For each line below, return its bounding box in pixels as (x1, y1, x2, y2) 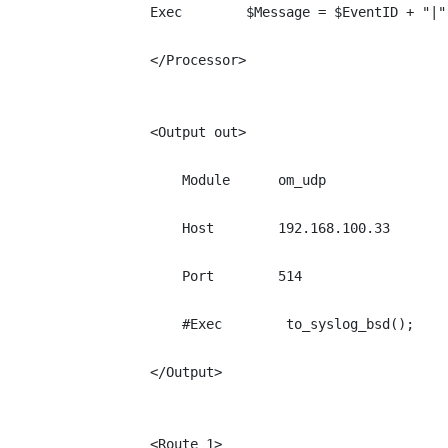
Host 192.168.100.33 (150, 220, 390, 236)
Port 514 (150, 268, 302, 284)
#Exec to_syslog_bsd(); (150, 316, 414, 332)
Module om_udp (150, 172, 326, 188)
